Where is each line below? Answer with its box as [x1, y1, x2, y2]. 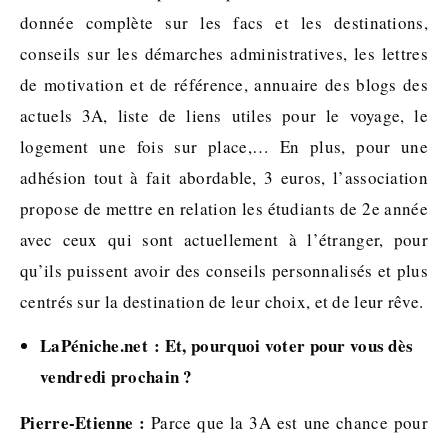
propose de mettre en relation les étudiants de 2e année [20, 197, 428, 220]
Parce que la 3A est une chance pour [145, 411, 428, 434]
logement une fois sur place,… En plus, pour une [20, 135, 428, 158]
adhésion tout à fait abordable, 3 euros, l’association [20, 166, 428, 189]
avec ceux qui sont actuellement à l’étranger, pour [20, 228, 428, 251]
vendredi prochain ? [40, 364, 193, 389]
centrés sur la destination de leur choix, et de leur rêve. [20, 290, 424, 313]
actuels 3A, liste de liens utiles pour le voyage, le [20, 104, 428, 127]
